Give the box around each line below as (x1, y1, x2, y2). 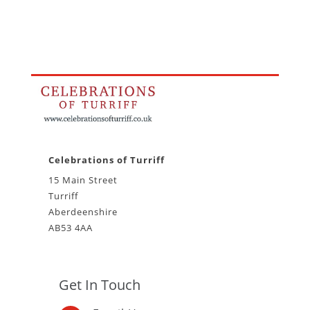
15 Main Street (48, 174, 118, 187)
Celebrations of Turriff (48, 153, 165, 166)
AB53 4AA (48, 221, 93, 235)
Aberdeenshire (48, 206, 118, 219)
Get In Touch (58, 275, 140, 294)
